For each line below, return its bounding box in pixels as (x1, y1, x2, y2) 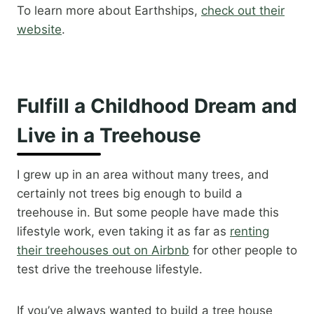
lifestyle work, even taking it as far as (17, 224, 230, 239)
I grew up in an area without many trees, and (17, 168, 269, 182)
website (17, 22, 62, 37)
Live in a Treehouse (17, 123, 201, 148)
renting (230, 224, 269, 239)
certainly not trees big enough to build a (17, 186, 243, 201)
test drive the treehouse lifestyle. (17, 262, 203, 277)
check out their (201, 4, 285, 18)
